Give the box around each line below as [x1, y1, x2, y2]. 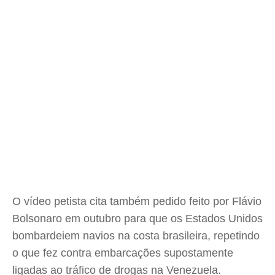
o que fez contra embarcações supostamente [12, 247, 233, 259]
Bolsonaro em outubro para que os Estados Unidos [12, 212, 263, 225]
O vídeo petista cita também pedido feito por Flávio [12, 195, 261, 207]
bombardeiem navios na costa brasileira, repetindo [12, 230, 260, 242]
